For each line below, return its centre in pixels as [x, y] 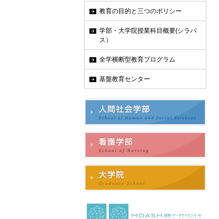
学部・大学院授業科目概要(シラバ [148, 31]
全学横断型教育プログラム [137, 59]
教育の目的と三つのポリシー [141, 11]
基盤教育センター [125, 79]
